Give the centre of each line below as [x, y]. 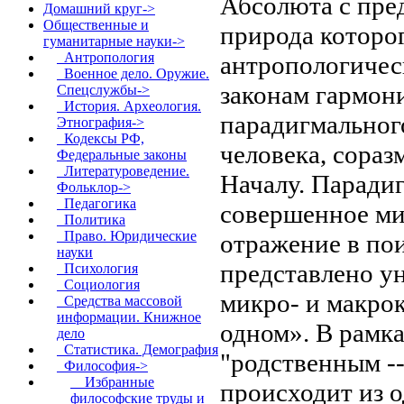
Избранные [112, 382]
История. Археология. [129, 106]
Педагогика [96, 203]
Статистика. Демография [138, 349]
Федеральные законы [122, 155]
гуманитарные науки [108, 41]
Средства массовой [119, 301]
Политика [91, 220]
